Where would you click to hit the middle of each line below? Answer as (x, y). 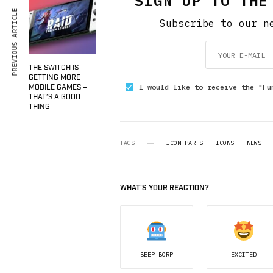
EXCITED (243, 254)
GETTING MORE (55, 78)
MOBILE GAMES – (58, 87)
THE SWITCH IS (54, 68)
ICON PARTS (185, 143)
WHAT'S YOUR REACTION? (165, 188)
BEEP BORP (157, 254)
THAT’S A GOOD (55, 97)
